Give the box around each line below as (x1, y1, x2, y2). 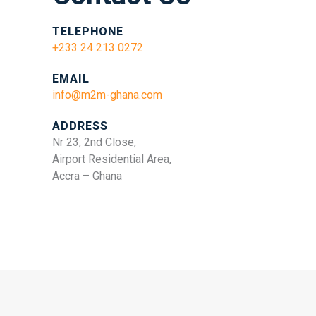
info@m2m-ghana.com (52, 88, 162, 102)
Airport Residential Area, (52, 152, 171, 166)
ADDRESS (52, 119, 108, 133)
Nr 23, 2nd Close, (52, 135, 136, 149)
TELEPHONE (52, 25, 123, 38)
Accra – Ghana (52, 169, 122, 183)
